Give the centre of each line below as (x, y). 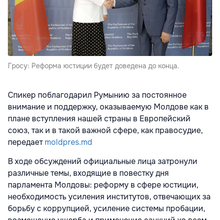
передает (26, 142)
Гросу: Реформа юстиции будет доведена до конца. (94, 66)
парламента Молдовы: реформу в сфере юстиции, (103, 185)
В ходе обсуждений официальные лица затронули (103, 162)
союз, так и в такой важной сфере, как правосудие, (105, 131)
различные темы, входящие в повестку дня (88, 173)
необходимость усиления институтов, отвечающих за (109, 197)
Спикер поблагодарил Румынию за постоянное (97, 95)
